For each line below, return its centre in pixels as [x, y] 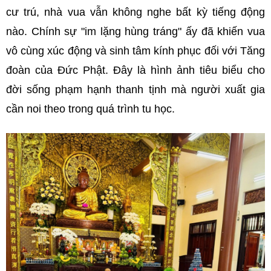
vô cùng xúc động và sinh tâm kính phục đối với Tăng [135, 51]
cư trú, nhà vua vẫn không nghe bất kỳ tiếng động [135, 12]
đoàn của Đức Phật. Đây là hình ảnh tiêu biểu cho [135, 70]
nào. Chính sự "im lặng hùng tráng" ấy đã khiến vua [135, 32]
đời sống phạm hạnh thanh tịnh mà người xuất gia [135, 90]
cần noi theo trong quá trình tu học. [92, 109]
